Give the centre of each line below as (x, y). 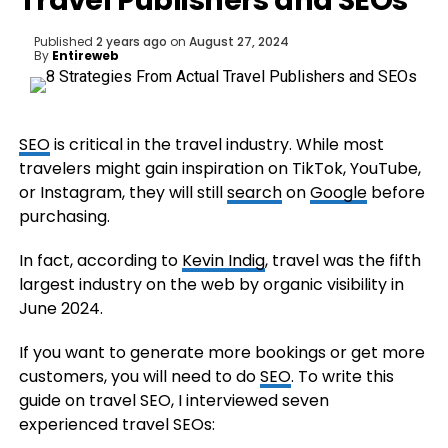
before (395, 192)
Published (63, 41)
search (254, 192)
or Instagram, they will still (122, 192)
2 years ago (131, 41)
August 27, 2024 (238, 41)
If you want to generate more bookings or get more (221, 352)
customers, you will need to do (139, 376)
